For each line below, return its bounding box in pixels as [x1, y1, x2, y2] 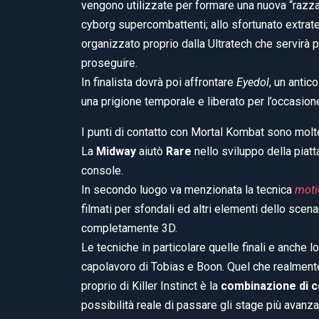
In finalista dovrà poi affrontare [81, 75, 236, 89]
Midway [96, 144, 136, 158]
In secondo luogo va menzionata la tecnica [81, 182, 295, 197]
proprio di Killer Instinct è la [81, 278, 221, 293]
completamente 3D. [81, 221, 177, 235]
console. [81, 163, 123, 177]
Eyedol [236, 75, 269, 89]
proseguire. [81, 56, 137, 70]
